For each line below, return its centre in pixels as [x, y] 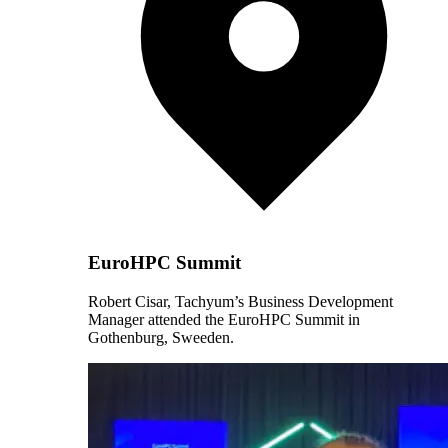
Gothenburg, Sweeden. [161, 338]
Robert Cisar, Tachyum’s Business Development [240, 302]
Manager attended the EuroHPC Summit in [224, 320]
